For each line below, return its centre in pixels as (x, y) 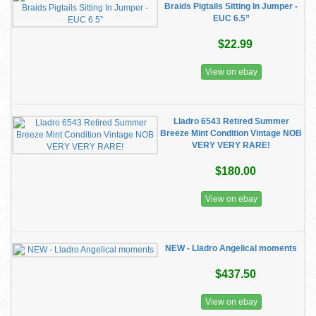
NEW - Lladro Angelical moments (231, 248)
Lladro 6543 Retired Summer (231, 121)
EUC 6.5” (231, 18)
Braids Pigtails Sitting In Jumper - (231, 6)
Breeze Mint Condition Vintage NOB (231, 133)
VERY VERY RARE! (231, 145)
